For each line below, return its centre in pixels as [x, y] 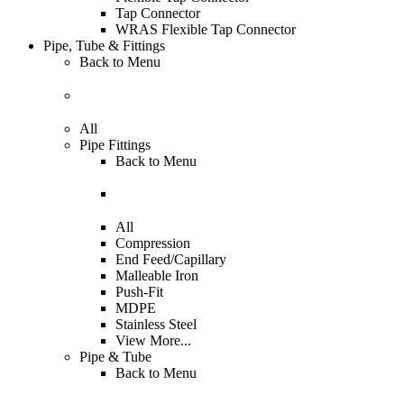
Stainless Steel [156, 324]
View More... [153, 340]
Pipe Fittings [115, 144]
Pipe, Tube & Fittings [104, 46]
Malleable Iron [157, 275]
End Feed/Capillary [171, 259]
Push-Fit [139, 292]
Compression [153, 243]
